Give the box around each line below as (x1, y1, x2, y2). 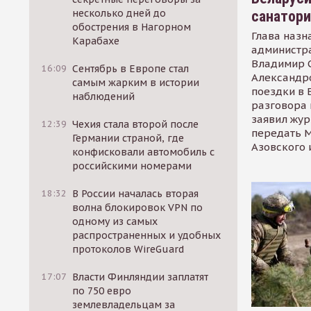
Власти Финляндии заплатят (72, 271, 209, 283)
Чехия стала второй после (72, 118, 199, 131)
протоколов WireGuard (72, 243, 185, 255)
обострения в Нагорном (72, 21, 192, 33)
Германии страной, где (72, 132, 185, 144)
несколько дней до (72, 7, 167, 19)
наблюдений (72, 90, 135, 103)
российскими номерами (72, 160, 192, 172)
